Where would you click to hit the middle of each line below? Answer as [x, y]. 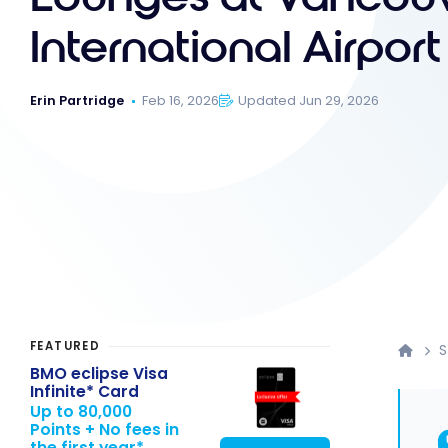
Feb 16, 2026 [181, 101]
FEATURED [65, 346]
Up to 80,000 [81, 412]
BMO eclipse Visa [99, 373]
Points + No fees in [104, 430]
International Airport [235, 48]
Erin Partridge [77, 101]
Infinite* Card [84, 391]
